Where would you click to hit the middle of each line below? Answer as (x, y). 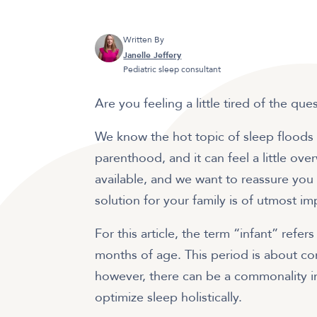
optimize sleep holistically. (169, 297)
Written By (144, 39)
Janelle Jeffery (152, 55)
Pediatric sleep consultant (172, 69)
